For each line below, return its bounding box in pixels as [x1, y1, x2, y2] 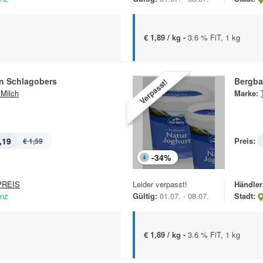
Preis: [234, 135, 255, 147]
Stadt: [234, 190, 255, 202]
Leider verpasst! [133, 178, 187, 190]
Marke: [234, 87, 258, 99]
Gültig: [133, 190, 157, 202]
